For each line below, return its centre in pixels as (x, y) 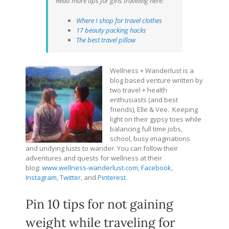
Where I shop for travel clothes (119, 20)
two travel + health (139, 90)
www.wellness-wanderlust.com (90, 167)
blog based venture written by (156, 80)
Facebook (156, 167)
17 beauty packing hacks (111, 30)
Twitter (70, 177)
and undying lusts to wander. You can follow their (102, 148)
